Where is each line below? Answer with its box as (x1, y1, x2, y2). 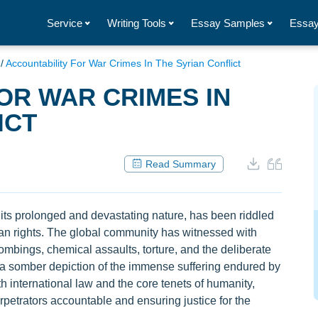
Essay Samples (191, 16, 265, 29)
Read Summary (145, 158, 216, 170)
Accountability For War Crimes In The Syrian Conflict (6, 57, 241, 69)
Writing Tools (107, 16, 166, 29)
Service (47, 16, 82, 29)
